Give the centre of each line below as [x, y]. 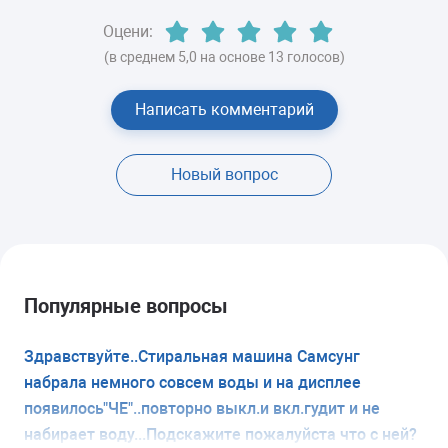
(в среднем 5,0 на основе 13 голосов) [224, 56]
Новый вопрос [224, 174]
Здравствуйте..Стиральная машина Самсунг [192, 356]
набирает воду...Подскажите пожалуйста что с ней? [220, 434]
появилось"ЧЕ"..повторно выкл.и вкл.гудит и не [202, 408]
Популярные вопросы [126, 305]
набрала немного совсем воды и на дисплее [192, 382]
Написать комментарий [224, 109]
